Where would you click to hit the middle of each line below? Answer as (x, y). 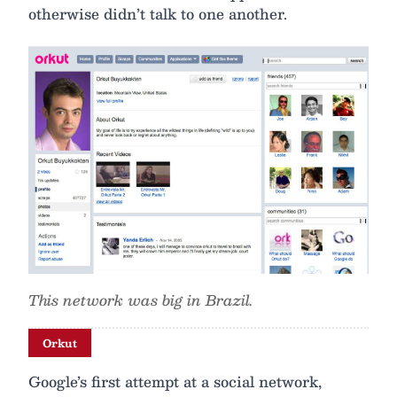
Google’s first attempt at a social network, (175, 382)
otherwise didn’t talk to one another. (158, 14)
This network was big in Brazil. (140, 300)
